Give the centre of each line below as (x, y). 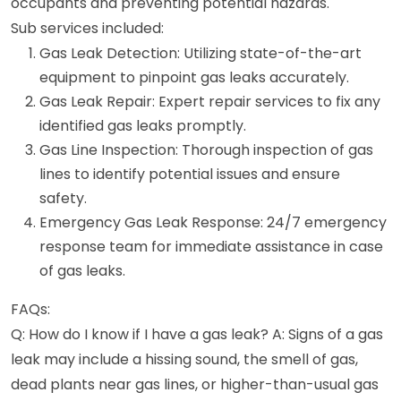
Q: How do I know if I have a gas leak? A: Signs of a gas (197, 334)
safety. (63, 198)
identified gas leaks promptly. (143, 126)
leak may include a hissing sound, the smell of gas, (184, 359)
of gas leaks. (82, 271)
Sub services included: (87, 28)
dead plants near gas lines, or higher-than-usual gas (195, 384)
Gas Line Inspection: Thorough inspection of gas (206, 150)
